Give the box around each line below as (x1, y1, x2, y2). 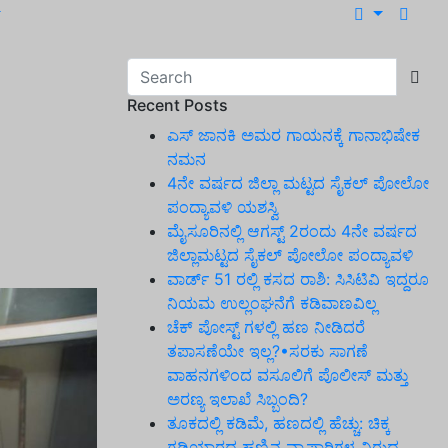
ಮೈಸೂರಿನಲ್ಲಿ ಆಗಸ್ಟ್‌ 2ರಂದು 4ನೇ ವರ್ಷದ (167, 221, 417, 241)
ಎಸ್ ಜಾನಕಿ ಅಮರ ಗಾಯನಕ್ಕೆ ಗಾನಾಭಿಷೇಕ (167, 125, 420, 145)
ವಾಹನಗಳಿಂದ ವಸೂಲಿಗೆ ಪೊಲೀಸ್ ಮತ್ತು (167, 365, 408, 385)
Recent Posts (127, 95, 228, 115)
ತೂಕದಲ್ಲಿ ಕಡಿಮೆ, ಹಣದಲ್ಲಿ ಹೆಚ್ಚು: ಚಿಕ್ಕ (167, 413, 390, 433)
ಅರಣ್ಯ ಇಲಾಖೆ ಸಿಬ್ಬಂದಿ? (167, 389, 308, 409)
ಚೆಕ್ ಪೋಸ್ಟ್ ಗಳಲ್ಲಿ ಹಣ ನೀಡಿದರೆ (167, 317, 365, 337)
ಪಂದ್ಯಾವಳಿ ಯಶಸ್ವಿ (167, 197, 278, 217)
